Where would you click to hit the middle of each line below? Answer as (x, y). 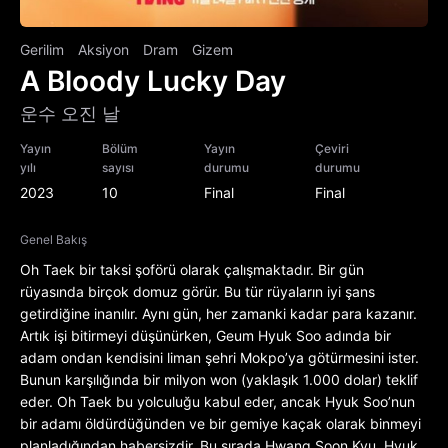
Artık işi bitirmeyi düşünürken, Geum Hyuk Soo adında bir (205, 336)
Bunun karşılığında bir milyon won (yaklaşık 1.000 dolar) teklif (219, 380)
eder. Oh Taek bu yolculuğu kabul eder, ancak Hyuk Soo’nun (217, 402)
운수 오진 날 (70, 114)
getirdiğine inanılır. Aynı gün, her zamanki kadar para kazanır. (218, 314)
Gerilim (42, 50)
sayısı (117, 168)
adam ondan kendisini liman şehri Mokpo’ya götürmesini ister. (219, 358)
